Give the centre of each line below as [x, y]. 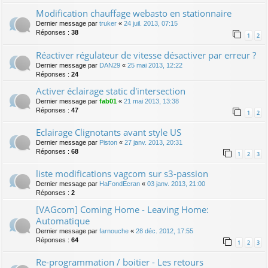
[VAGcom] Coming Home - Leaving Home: [122, 209]
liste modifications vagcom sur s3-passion [122, 173]
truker [108, 24]
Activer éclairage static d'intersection [111, 91]
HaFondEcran [120, 183]
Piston [108, 142]
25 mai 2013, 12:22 [155, 65]
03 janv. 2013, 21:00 [176, 183]
